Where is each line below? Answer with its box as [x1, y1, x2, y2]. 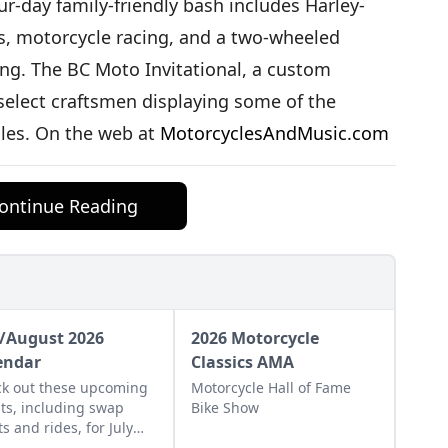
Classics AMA [190, 351, 294, 373]
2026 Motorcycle [190, 327, 319, 349]
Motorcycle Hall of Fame [190, 378, 351, 397]
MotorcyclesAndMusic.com [160, 121, 389, 145]
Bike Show [190, 398, 259, 417]
